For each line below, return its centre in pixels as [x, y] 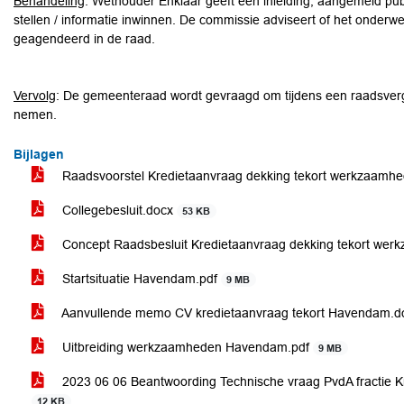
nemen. [35, 115]
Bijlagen [39, 154]
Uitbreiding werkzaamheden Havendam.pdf [186, 347]
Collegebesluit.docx [118, 210]
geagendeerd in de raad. [84, 39]
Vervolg [35, 96]
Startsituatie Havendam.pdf [140, 279]
